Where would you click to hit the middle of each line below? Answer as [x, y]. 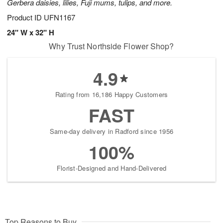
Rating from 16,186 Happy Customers [111, 95]
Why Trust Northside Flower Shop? [111, 46]
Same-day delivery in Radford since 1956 [111, 131]
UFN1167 [59, 17]
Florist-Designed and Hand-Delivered [111, 168]
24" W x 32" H [31, 33]
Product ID [25, 17]
